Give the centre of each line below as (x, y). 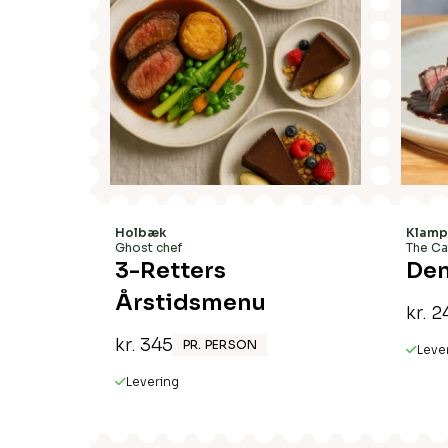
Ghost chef (148, 247)
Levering (152, 381)
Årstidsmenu (190, 302)
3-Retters (170, 270)
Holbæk (140, 232)
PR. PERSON (220, 344)
